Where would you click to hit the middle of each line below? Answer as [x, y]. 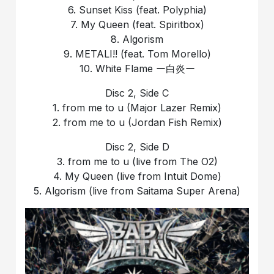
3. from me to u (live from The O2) [137, 161]
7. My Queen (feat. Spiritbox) [137, 24]
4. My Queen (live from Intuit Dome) [137, 176]
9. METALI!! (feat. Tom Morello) [137, 54]
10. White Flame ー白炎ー [137, 68]
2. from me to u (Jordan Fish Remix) [137, 122]
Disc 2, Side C [137, 93]
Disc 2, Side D [137, 146]
